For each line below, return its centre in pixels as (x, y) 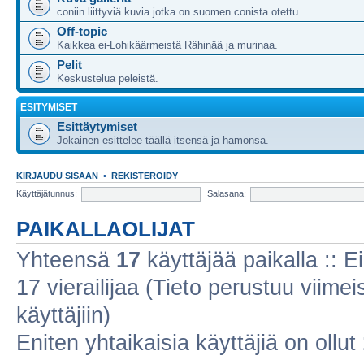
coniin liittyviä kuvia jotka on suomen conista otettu (178, 12)
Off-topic (82, 31)
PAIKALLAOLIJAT (106, 229)
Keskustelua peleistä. (108, 78)
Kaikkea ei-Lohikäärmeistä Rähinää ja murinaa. (167, 45)
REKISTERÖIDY (145, 175)
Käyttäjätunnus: (47, 193)
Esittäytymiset (97, 126)
